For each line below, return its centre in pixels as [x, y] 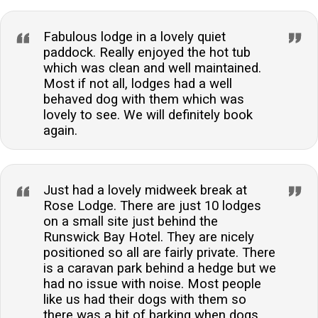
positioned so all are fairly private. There [159, 252]
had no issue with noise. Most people [152, 284]
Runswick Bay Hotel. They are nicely [149, 237]
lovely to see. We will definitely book [148, 115]
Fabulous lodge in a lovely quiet [135, 37]
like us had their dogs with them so [145, 299]
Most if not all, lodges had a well [138, 83]
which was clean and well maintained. [152, 68]
